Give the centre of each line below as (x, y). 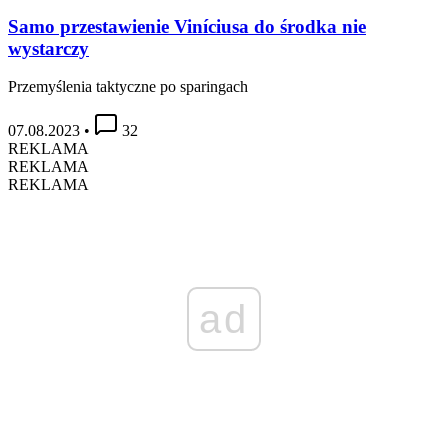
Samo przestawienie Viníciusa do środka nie (187, 26)
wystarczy (48, 48)
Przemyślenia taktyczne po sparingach (128, 87)
